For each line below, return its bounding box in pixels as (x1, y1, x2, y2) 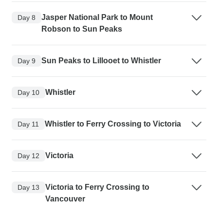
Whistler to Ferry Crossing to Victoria (45, 120, 181, 128)
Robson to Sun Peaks (41, 25, 122, 34)
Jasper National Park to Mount (41, 13, 153, 22)
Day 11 (18, 120, 39, 128)
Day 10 (18, 88, 39, 96)
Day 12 (18, 151, 39, 160)
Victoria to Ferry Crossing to (45, 183, 149, 192)
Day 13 (18, 183, 39, 191)
